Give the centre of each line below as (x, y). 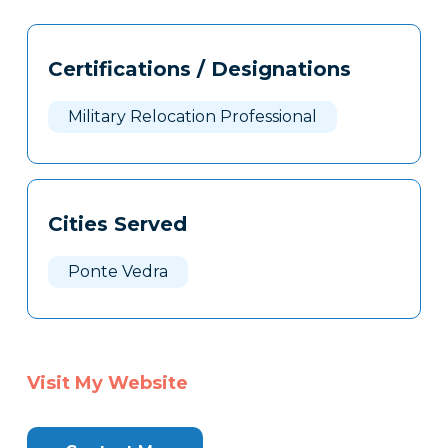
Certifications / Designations (199, 69)
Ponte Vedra (117, 272)
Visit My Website (107, 383)
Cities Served (117, 224)
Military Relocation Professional (192, 117)
